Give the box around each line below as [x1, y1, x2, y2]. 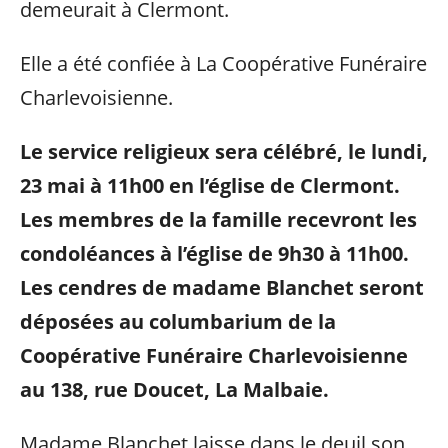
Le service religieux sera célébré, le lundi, [20, 138, 428, 165]
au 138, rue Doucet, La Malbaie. [20, 376, 329, 403]
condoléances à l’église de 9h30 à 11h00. [20, 240, 409, 267]
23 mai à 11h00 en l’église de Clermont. [20, 172, 400, 199]
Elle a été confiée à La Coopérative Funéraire [20, 50, 427, 77]
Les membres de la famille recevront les [20, 206, 417, 233]
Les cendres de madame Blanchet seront [20, 274, 424, 301]
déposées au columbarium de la [20, 308, 336, 335]
